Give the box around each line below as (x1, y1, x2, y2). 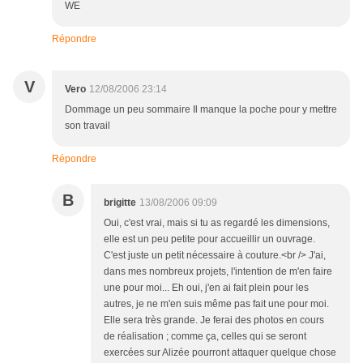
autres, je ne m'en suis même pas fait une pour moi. (104, 298, 329, 310)
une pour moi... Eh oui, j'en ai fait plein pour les (104, 282, 309, 294)
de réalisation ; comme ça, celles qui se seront (104, 331, 306, 343)
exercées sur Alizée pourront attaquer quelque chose (104, 347, 336, 359)
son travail (65, 120, 110, 132)
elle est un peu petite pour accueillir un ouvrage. (104, 233, 315, 246)
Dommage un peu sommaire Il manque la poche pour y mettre (65, 104, 337, 116)
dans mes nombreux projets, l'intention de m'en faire (104, 266, 332, 278)
